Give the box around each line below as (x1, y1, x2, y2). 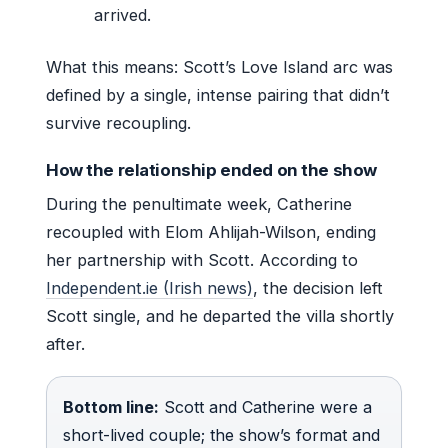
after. (46, 333, 85, 354)
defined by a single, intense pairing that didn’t (46, 84, 390, 105)
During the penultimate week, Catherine (46, 193, 352, 214)
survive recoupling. (46, 112, 191, 133)
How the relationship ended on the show (46, 159, 377, 180)
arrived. (94, 4, 151, 25)
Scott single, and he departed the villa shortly (46, 305, 394, 326)
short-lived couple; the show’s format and (63, 424, 380, 445)
